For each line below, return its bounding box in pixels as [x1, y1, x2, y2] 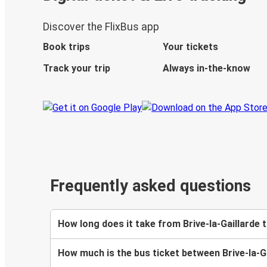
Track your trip [43, 63, 110, 74]
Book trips [43, 41, 90, 53]
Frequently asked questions [50, 176, 251, 196]
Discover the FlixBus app [43, 21, 159, 33]
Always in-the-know [162, 63, 250, 74]
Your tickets [162, 41, 218, 53]
